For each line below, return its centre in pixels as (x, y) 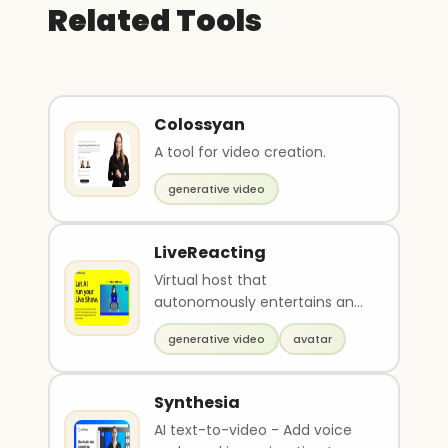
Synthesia (197, 402)
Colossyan (199, 124)
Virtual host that (210, 280)
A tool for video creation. (240, 152)
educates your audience (240, 324)
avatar (312, 339)
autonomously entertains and (258, 302)
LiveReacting (210, 252)
